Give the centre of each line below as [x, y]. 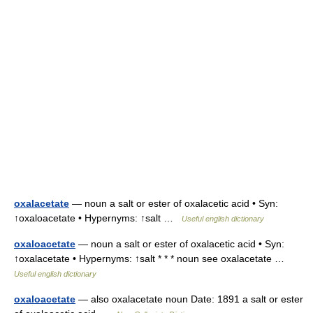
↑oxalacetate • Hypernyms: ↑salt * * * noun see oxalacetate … [152, 259]
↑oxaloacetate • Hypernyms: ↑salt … [98, 218]
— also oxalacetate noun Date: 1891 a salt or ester [189, 299]
